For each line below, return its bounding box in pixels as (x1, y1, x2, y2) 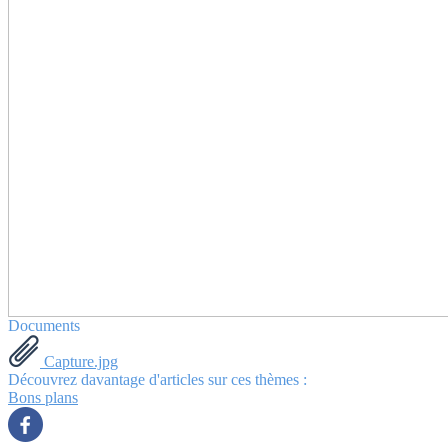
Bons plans (8, 389, 78, 407)
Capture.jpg (40, 353, 118, 371)
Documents (8, 317, 80, 335)
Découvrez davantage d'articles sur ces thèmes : (8, 371, 307, 389)
